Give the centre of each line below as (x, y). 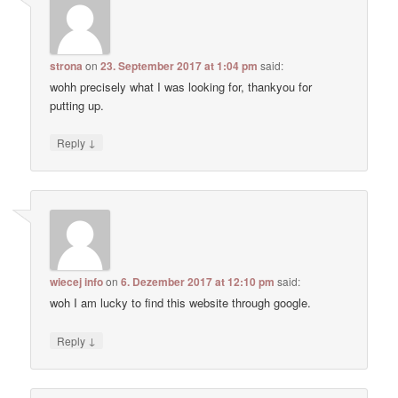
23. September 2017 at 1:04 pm (179, 65)
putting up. (77, 105)
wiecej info (77, 282)
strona (67, 65)
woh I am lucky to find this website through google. (181, 303)
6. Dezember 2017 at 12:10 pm (198, 282)
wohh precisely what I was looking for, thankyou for (181, 86)
